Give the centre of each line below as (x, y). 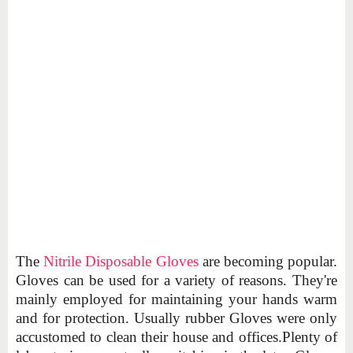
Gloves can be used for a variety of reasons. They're (176, 280)
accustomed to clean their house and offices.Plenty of (176, 336)
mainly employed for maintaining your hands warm (176, 299)
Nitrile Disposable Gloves (121, 261)
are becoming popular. (268, 261)
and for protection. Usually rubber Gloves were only (176, 318)
